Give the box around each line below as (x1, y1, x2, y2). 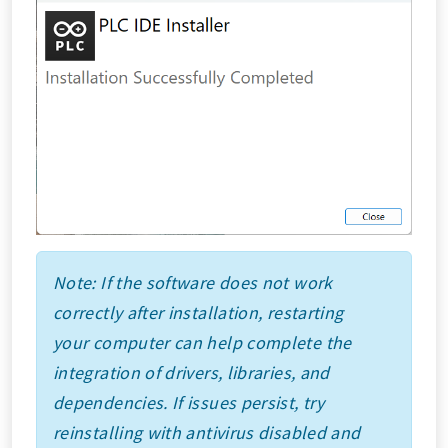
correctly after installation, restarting (53, 301, 344, 325)
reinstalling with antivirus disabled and (53, 421, 361, 445)
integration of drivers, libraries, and (53, 361, 330, 385)
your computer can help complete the (53, 331, 352, 355)
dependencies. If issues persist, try (53, 391, 324, 415)
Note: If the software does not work (53, 271, 333, 295)
